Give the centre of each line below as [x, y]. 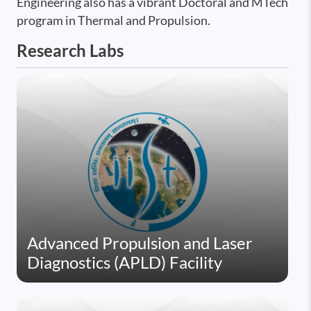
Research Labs [70, 51]
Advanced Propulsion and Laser [140, 243]
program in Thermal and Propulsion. [114, 21]
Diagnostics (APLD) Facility [125, 262]
